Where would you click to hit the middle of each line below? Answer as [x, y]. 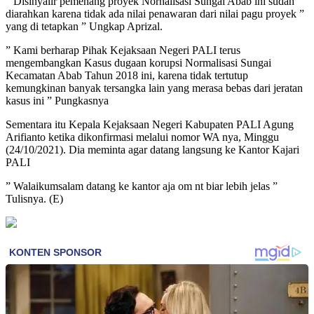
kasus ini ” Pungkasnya [57, 100]
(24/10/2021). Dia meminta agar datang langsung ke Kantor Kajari [152, 149]
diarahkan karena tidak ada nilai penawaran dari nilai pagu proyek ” [155, 13]
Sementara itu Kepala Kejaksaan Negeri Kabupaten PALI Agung [150, 124]
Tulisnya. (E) [34, 198]
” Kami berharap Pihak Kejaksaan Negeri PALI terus [123, 50]
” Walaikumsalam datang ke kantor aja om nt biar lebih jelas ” [142, 186]
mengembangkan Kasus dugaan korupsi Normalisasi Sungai [138, 62]
